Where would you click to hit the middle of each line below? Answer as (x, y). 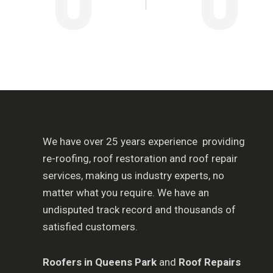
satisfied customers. (90, 226)
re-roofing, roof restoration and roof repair (140, 158)
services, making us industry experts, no (133, 175)
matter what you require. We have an (126, 192)
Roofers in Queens (87, 262)
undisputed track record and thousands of (139, 209)
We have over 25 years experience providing (144, 141)
